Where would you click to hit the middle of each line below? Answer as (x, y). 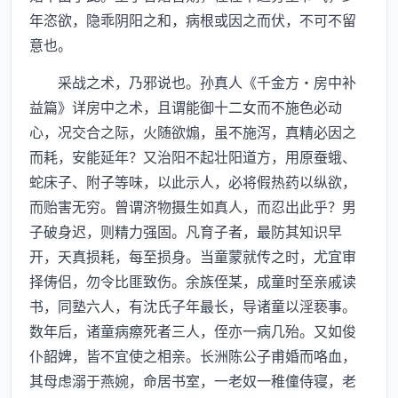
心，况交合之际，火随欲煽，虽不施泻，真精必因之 (193, 131)
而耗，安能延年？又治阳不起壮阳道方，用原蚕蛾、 (193, 156)
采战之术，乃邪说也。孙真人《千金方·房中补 (193, 82)
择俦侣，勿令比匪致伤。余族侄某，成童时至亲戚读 (193, 281)
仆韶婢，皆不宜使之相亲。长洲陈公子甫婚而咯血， (193, 355)
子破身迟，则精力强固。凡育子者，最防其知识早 (186, 231)
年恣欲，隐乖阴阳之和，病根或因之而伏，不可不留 (193, 20)
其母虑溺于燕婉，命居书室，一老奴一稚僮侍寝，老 (193, 380)
